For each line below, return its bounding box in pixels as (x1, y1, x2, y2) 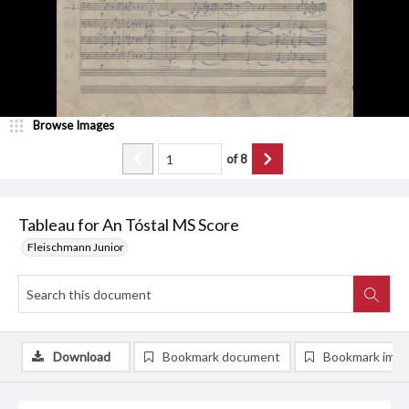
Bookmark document (163, 349, 280, 365)
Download (53, 349, 110, 365)
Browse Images (33, 118, 114, 133)
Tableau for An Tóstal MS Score (18, 215, 239, 236)
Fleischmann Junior (27, 240, 124, 255)
